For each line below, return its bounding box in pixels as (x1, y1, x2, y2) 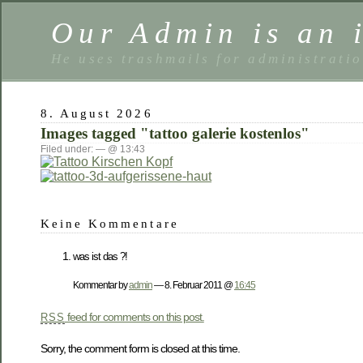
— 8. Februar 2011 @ (152, 279, 234, 290)
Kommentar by (73, 279, 129, 290)
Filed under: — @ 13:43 (41, 143, 145, 155)
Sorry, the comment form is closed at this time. (41, 342, 240, 356)
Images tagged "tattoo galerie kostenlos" (41, 125, 310, 142)
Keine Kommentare (41, 216, 179, 230)
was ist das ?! (73, 250, 127, 263)
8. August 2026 (41, 106, 153, 120)
